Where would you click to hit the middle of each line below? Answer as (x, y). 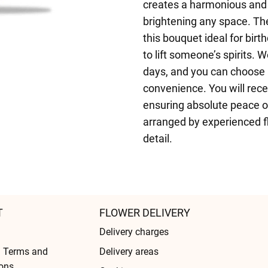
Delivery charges (134, 232)
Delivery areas (129, 252)
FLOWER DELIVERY (144, 213)
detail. (158, 138)
